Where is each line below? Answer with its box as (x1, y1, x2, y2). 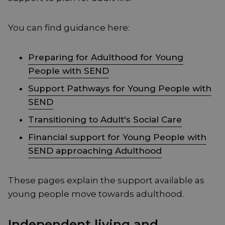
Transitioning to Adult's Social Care (28, 115, 182, 125)
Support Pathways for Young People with (28, 83, 211, 94)
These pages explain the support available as (8, 175, 204, 186)
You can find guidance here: (8, 23, 130, 33)
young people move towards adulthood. (8, 189, 184, 199)
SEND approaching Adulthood (28, 146, 162, 156)
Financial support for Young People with (28, 132, 206, 143)
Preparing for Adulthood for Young (28, 52, 183, 63)
